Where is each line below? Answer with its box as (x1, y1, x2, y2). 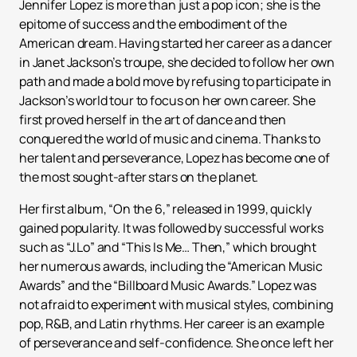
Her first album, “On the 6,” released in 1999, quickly (19, 200, 312, 218)
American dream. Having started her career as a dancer (19, 34, 332, 53)
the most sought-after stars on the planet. (19, 168, 259, 186)
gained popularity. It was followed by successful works (19, 219, 324, 237)
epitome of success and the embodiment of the (19, 15, 287, 33)
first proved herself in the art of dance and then (19, 111, 287, 129)
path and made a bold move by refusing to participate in (19, 73, 332, 91)
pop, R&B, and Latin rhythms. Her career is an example (19, 315, 324, 333)
